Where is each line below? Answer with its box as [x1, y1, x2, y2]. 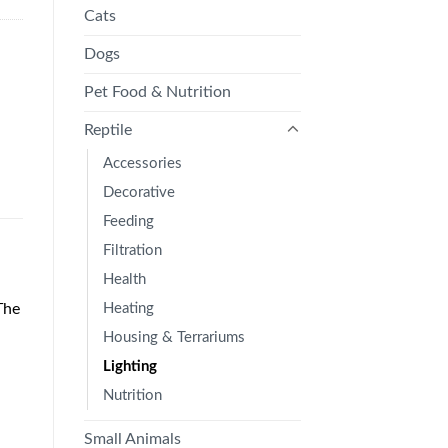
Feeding [102, 213, 154, 229]
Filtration [102, 242, 162, 258]
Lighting [102, 358, 157, 374]
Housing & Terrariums [102, 329, 245, 345]
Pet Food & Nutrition [83, 83, 231, 100]
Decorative [102, 184, 175, 200]
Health [102, 271, 146, 287]
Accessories [102, 155, 182, 171]
